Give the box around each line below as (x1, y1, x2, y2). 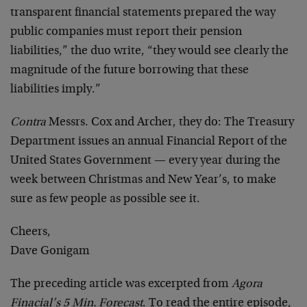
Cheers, (10, 226, 51, 238)
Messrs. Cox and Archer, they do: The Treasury (46, 116, 294, 129)
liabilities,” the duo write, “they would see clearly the (10, 45, 288, 58)
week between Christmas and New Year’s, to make (10, 174, 276, 186)
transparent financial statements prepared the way (10, 7, 275, 19)
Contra (10, 116, 46, 129)
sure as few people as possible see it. (10, 193, 200, 206)
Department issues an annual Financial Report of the (10, 136, 287, 148)
